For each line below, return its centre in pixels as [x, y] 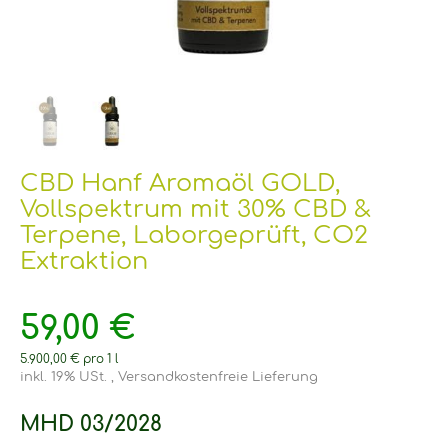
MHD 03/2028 [91, 424]
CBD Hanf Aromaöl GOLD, [180, 183]
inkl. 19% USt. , [69, 376]
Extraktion [84, 261]
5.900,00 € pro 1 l [69, 359]
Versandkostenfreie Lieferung [218, 376]
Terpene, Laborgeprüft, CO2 [194, 235]
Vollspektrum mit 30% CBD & [195, 209]
